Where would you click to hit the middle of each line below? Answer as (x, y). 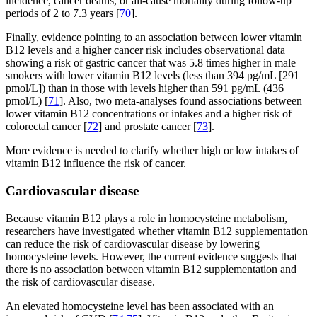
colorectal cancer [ (46, 127)
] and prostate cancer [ (148, 127)
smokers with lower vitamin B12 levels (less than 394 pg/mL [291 (152, 76)
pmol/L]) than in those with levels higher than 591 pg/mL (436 (145, 88)
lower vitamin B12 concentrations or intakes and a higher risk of (149, 114)
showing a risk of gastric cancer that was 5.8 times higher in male (151, 63)
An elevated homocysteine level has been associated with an (140, 306)
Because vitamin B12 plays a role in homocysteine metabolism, (146, 218)
